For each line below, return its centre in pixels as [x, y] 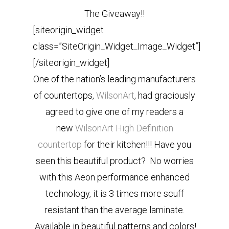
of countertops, [65, 95]
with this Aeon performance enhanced [114, 177]
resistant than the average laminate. [114, 210]
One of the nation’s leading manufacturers [114, 79]
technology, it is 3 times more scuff [114, 193]
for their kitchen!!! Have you [136, 144]
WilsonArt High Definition [124, 128]
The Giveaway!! [114, 14]
